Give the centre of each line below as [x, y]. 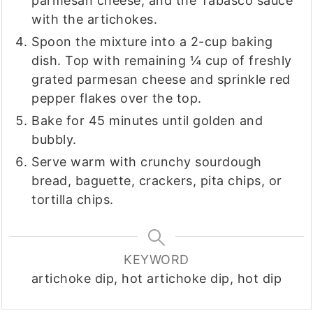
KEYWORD [156, 260]
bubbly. [54, 140]
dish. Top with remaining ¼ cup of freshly [162, 61]
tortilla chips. [73, 200]
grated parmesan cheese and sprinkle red [161, 80]
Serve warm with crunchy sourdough [147, 162]
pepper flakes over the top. [117, 99]
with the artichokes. [95, 20]
